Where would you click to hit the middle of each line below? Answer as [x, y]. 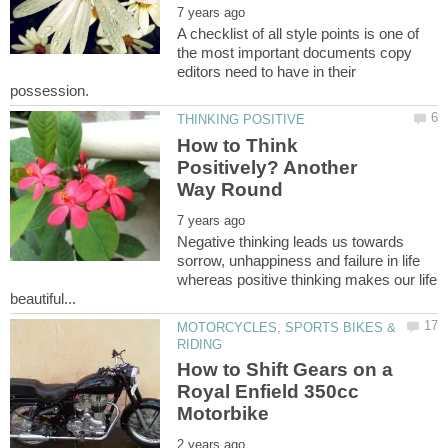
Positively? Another [267, 167]
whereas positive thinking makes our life [307, 279]
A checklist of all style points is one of [298, 34]
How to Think [238, 145]
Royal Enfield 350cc [268, 391]
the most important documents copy [295, 53]
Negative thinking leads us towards [291, 241]
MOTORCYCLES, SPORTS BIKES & [287, 327]
